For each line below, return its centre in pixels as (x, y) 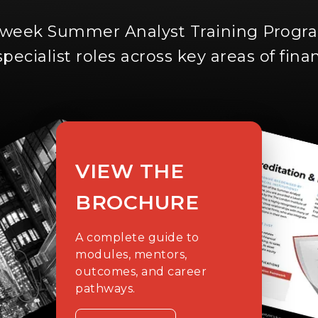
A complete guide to (137, 238)
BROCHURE (137, 203)
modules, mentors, (131, 255)
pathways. (105, 289)
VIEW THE (130, 171)
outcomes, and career (141, 272)
